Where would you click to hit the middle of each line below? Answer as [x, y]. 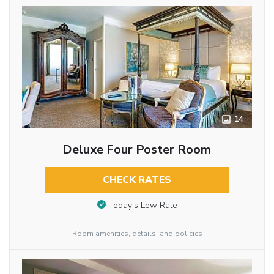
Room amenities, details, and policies [137, 234]
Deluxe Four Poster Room [137, 150]
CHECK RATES [137, 180]
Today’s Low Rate [143, 205]
